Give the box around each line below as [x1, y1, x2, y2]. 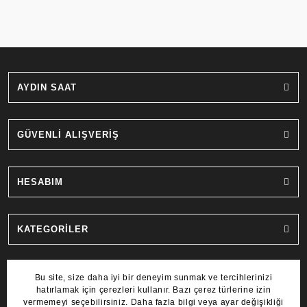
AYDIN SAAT [17, 82, 77, 93]
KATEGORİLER [17, 223, 88, 234]
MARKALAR [17, 271, 73, 282]
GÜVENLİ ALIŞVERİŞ [17, 129, 119, 140]
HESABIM [17, 176, 63, 187]
